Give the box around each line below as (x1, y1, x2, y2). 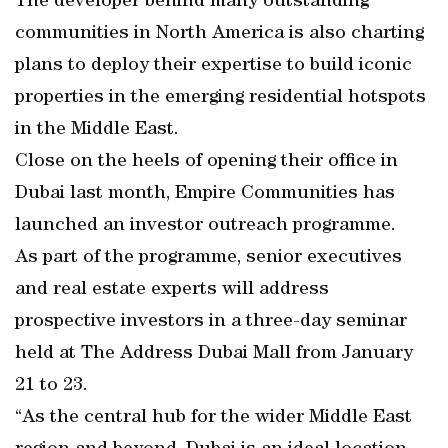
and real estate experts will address (15, 280, 329, 300)
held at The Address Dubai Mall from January (15, 344, 413, 364)
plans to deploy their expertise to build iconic (15, 56, 412, 76)
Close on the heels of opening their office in (15, 152, 398, 172)
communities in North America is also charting (15, 24, 424, 44)
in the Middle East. (15, 120, 179, 140)
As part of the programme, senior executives (15, 248, 402, 268)
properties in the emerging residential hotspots (15, 88, 426, 108)
